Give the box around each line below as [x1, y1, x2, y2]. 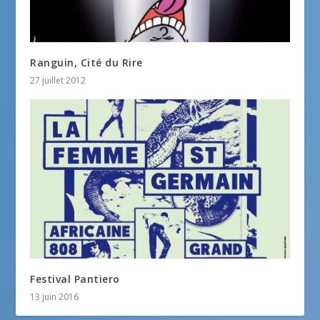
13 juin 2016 [30, 290, 79, 303]
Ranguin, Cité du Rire [30, 55, 143, 69]
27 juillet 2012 [30, 74, 86, 86]
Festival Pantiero [30, 271, 120, 286]
